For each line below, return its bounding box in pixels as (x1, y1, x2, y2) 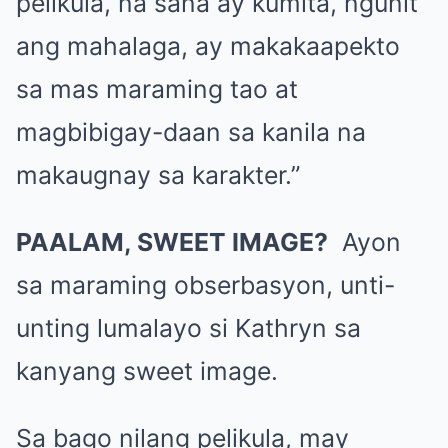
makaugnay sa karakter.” (16, 159, 300, 190)
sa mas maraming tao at (16, 73, 298, 104)
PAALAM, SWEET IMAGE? (16, 226, 328, 257)
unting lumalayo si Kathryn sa (16, 312, 361, 343)
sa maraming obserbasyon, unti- (16, 269, 395, 300)
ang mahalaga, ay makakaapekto (16, 30, 400, 61)
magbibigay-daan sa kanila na (16, 116, 366, 147)
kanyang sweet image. (16, 355, 278, 386)
